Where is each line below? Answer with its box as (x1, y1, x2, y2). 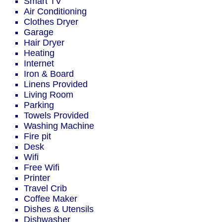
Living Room (24, 90, 73, 100)
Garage (24, 27, 54, 38)
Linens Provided (24, 79, 88, 90)
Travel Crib (24, 183, 67, 194)
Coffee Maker (24, 194, 77, 204)
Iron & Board (24, 69, 74, 79)
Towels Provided (24, 111, 89, 121)
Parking (24, 100, 54, 111)
